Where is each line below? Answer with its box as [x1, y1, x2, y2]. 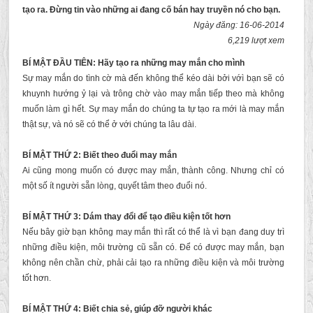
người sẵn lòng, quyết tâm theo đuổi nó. [53, 181, 207, 191]
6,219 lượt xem [227, 36, 284, 45]
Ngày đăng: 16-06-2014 [193, 20, 284, 30]
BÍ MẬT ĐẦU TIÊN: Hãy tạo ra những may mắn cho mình [22, 58, 245, 68]
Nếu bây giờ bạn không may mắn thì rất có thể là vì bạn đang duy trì [22, 227, 284, 237]
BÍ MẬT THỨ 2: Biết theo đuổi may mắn [22, 150, 177, 160]
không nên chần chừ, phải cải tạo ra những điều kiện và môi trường [22, 258, 284, 268]
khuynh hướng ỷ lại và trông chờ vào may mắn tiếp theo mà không [22, 89, 284, 99]
